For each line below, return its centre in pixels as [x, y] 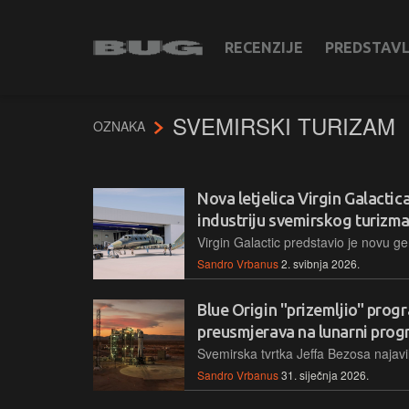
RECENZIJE [264, 47]
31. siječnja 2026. [325, 375]
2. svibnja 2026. [320, 263]
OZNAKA [121, 126]
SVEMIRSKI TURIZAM [284, 125]
